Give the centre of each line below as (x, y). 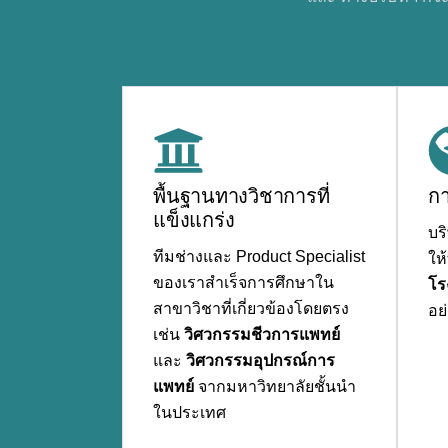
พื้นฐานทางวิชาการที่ (241, 195)
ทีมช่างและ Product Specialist (259, 256)
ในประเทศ (189, 412)
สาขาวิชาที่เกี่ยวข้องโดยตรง (251, 308)
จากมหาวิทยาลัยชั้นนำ (275, 386)
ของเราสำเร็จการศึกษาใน (243, 282)
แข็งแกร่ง (194, 219)
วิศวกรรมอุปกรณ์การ (260, 360)
